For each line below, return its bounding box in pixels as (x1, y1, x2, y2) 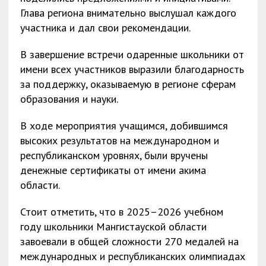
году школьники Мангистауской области (20, 219, 207, 233)
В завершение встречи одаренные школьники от (20, 47, 244, 61)
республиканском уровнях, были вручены (20, 148, 208, 162)
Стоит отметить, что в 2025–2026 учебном (20, 204, 223, 218)
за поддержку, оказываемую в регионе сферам (20, 77, 236, 91)
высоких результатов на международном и (20, 133, 219, 147)
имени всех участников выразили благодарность (20, 62, 244, 76)
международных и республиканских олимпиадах (20, 249, 245, 263)
